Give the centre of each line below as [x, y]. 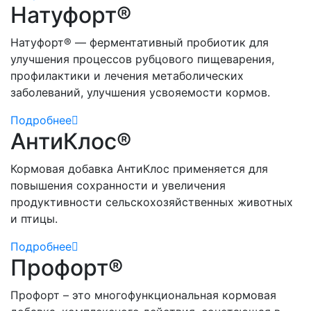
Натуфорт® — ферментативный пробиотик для [140, 42]
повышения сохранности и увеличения [118, 185]
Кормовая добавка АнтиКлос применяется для [139, 168]
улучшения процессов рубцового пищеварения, [142, 59]
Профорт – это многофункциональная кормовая [143, 295]
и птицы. [34, 218]
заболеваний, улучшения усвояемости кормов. [140, 92]
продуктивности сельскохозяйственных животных [152, 202]
